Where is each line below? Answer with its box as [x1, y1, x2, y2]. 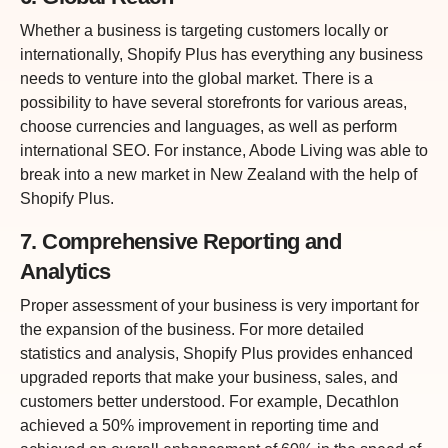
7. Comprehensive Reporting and [20, 228, 341, 254]
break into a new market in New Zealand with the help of [20, 165, 417, 183]
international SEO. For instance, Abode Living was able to [20, 141, 428, 159]
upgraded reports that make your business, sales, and [20, 368, 398, 386]
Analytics [20, 258, 111, 284]
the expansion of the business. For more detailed [20, 320, 364, 338]
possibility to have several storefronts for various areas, [20, 93, 407, 111]
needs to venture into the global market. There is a [20, 69, 373, 87]
